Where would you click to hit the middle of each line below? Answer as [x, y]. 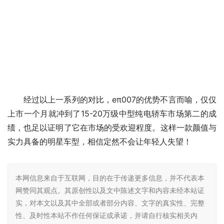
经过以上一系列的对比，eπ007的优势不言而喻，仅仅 [120, 99]
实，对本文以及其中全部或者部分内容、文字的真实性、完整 [110, 202]
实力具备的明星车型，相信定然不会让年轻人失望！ [99, 141]
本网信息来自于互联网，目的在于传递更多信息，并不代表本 [110, 177]
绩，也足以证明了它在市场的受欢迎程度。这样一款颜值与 [112, 127]
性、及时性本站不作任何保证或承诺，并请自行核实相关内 [106, 215]
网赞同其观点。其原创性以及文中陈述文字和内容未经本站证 [110, 190]
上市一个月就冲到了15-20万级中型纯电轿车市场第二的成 [112, 113]
